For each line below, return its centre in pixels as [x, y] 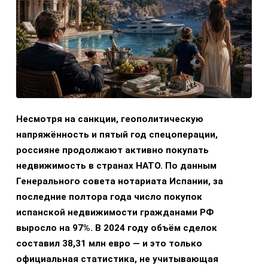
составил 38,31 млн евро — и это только [109, 244]
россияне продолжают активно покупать [112, 150]
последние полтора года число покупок [109, 197]
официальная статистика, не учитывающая [117, 259]
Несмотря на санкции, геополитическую [110, 119]
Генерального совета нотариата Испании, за [120, 182]
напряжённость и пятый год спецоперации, [117, 135]
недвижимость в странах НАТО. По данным [116, 166]
